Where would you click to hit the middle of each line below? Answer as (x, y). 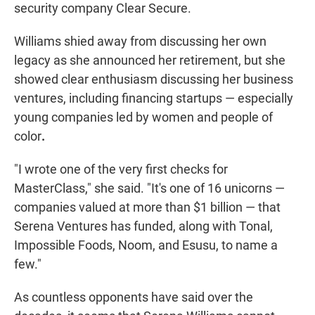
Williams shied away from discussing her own (140, 41)
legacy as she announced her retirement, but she (150, 60)
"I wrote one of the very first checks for (121, 169)
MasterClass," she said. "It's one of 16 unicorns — (149, 188)
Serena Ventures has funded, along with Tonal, (143, 226)
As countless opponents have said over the (134, 297)
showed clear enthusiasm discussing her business (154, 79)
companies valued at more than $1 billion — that (147, 207)
